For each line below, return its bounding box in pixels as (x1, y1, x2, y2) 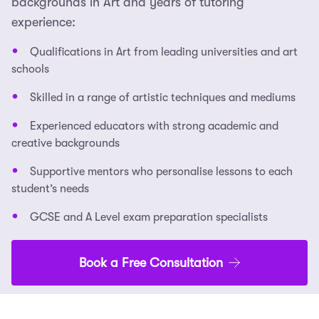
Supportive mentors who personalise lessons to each (30, 164, 293, 178)
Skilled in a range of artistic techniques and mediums (30, 90, 296, 104)
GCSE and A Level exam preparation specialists (30, 210, 268, 224)
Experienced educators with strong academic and (30, 119, 278, 132)
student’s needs (11, 182, 89, 195)
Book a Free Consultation (79, 255, 223, 270)
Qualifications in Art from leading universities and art (30, 45, 298, 58)
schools (11, 62, 49, 75)
